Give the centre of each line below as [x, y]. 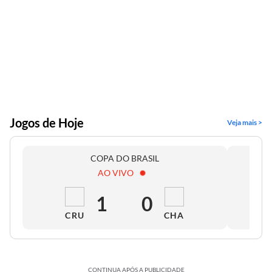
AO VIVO [116, 173]
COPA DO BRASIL [125, 158]
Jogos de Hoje [47, 123]
